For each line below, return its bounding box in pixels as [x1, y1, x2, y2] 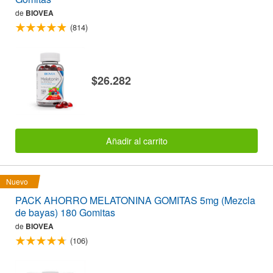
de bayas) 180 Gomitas [15, 205, 115, 220]
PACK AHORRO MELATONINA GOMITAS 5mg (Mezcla [15, 193, 255, 208]
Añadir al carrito [105, 134, 168, 147]
